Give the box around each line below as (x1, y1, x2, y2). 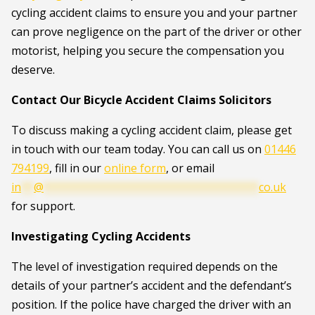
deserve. (11, 62, 55, 77)
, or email (166, 160, 214, 176)
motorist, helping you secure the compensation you (11, 43, 284, 58)
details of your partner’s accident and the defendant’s (11, 278, 292, 293)
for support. (11, 198, 75, 214)
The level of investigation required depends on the (11, 259, 278, 274)
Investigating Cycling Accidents (11, 229, 191, 244)
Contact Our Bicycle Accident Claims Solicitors (11, 92, 271, 108)
